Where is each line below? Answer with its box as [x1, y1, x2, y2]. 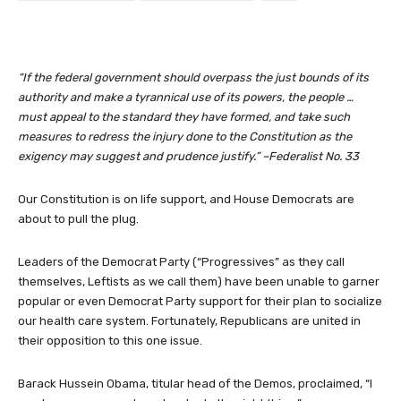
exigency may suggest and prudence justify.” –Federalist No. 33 [18, 149, 359, 163]
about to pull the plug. [18, 211, 139, 226]
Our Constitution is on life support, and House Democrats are [18, 192, 354, 206]
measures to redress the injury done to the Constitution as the [18, 129, 352, 143]
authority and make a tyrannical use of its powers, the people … [18, 90, 354, 104]
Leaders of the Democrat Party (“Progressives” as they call [18, 254, 345, 269]
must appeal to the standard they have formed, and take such [18, 109, 350, 124]
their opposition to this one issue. [18, 333, 202, 347]
